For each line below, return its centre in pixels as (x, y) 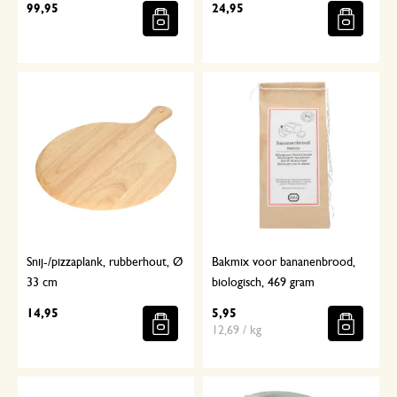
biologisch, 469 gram (263, 283)
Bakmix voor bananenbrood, (284, 263)
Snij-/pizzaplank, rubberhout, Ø (105, 263)
